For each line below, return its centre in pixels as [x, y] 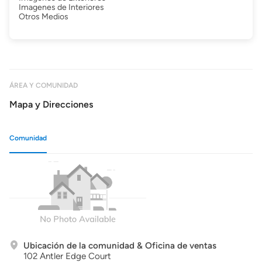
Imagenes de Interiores [61, 7]
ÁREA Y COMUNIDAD [44, 85]
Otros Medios [44, 17]
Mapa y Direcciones [51, 104]
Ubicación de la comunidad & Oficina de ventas [120, 246]
